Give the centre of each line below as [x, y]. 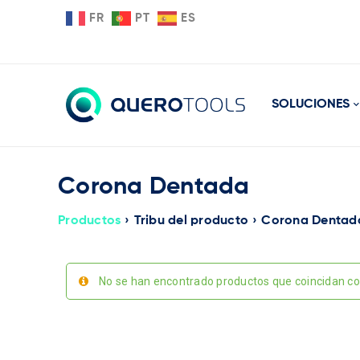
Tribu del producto [191, 221]
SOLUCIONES [311, 104]
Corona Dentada [154, 187]
